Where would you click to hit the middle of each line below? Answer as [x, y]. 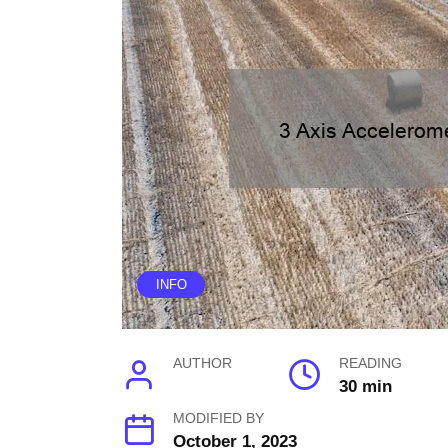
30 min [365, 386]
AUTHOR [203, 363]
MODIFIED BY [219, 418]
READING [370, 363]
